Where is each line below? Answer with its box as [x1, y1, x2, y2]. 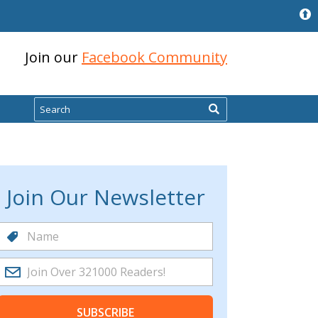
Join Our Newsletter [6, 182, 205, 212]
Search [33, 95, 70, 111]
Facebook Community [82, 48, 227, 67]
